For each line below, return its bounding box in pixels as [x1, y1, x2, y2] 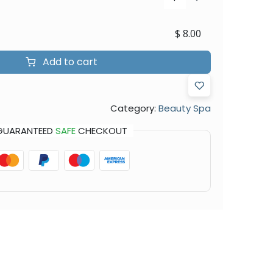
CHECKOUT [75, 124, 127, 137]
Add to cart [40, 54, 97, 69]
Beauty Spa [158, 101, 211, 115]
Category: [110, 101, 156, 115]
